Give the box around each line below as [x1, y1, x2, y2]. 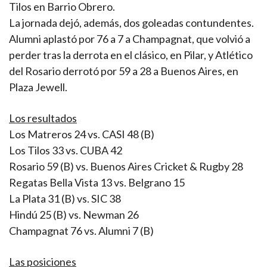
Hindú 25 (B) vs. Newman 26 [9, 208, 139, 222]
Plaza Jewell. [9, 80, 67, 94]
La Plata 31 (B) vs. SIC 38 [9, 192, 121, 206]
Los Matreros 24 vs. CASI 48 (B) [9, 128, 154, 141]
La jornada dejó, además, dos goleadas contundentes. [9, 16, 254, 30]
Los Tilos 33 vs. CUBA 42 [9, 144, 122, 157]
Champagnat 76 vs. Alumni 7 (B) [9, 224, 154, 238]
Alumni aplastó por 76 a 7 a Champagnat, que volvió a [9, 32, 250, 46]
